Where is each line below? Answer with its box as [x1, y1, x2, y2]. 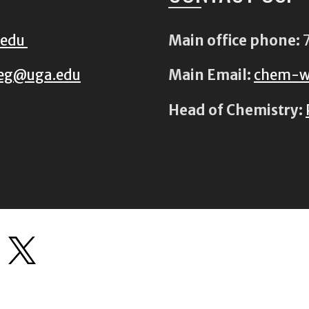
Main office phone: [168, 32, 300, 50]
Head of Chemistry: [168, 101, 306, 119]
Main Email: [168, 66, 251, 85]
